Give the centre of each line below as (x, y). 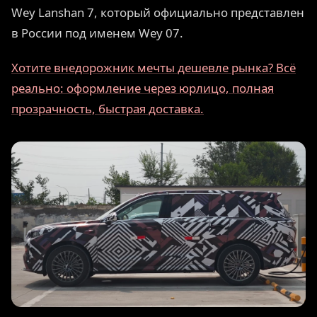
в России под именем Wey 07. (97, 33)
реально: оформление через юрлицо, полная (143, 88)
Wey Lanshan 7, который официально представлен (158, 13)
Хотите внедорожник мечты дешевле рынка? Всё (154, 67)
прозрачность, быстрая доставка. (108, 108)
